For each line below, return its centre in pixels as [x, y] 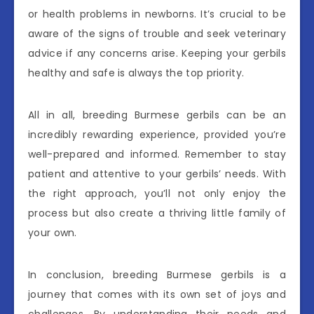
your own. [53, 232]
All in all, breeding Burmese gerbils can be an [157, 115]
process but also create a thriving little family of [157, 213]
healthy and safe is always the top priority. [136, 73]
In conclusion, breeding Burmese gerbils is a [157, 274]
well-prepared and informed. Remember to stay [157, 154]
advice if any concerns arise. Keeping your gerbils [157, 53]
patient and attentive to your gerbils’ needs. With [157, 173]
